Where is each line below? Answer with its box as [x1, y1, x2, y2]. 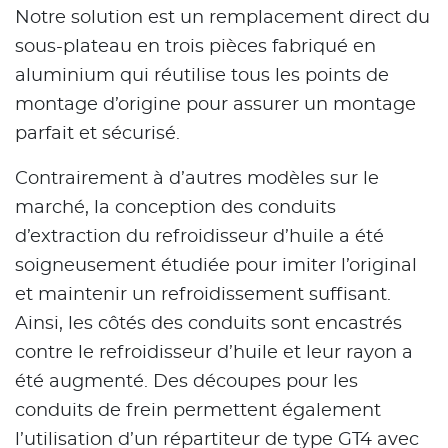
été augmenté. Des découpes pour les [15, 373, 358, 392]
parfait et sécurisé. [15, 125, 180, 144]
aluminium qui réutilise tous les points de [15, 67, 389, 86]
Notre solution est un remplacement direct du [15, 9, 430, 28]
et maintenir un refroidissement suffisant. [15, 286, 391, 305]
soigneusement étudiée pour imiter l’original [15, 257, 417, 276]
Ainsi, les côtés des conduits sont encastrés [15, 315, 402, 334]
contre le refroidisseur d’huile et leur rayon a [15, 344, 413, 363]
